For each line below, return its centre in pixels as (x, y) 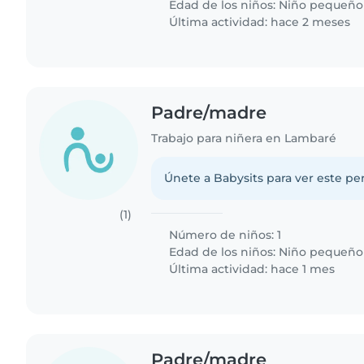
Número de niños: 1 (224, 235)
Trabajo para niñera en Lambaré (244, 139)
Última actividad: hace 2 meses (258, 22)
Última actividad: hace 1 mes (251, 269)
